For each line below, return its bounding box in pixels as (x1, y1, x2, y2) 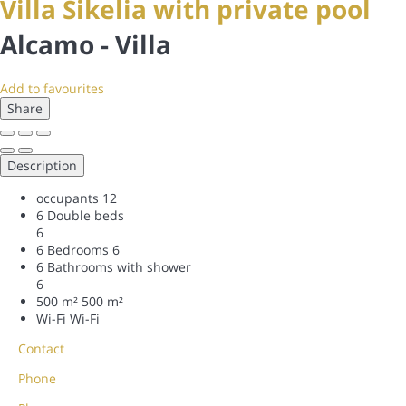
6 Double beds (36, 206, 124, 224)
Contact (18, 339, 64, 357)
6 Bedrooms (36, 240, 109, 258)
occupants (36, 188, 99, 207)
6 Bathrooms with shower (36, 257, 191, 275)
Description (7, 156, 77, 174)
